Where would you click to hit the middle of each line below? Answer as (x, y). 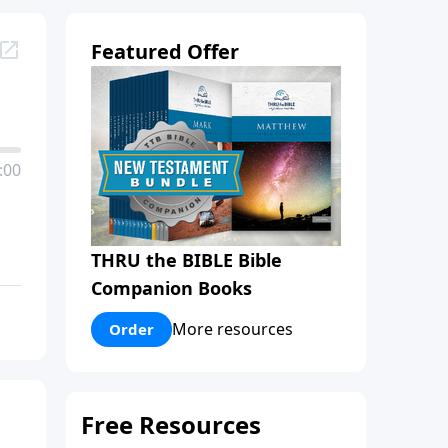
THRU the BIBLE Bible (186, 259)
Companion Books (171, 287)
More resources (232, 329)
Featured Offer (165, 51)
